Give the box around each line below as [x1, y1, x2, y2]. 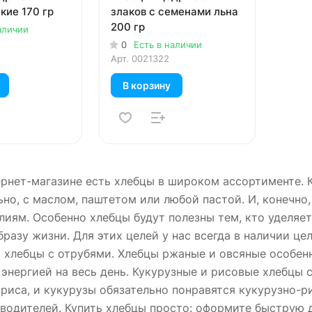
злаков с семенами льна [110, 5, 238, 19]
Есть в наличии [133, 39, 202, 51]
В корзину [122, 79, 171, 91]
